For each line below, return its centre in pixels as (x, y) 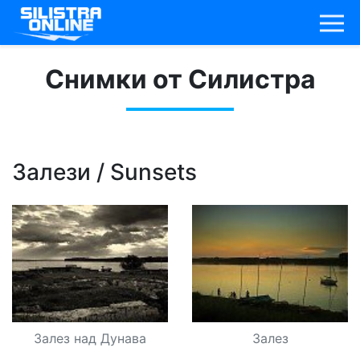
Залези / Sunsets (104, 172)
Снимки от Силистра (180, 79)
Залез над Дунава (90, 338)
